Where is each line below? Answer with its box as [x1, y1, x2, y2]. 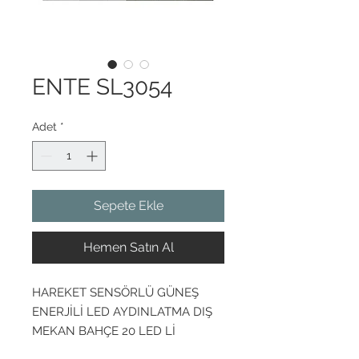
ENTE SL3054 [32, 74, 172, 100]
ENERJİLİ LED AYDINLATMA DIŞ [32, 305, 212, 319]
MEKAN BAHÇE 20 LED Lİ [32, 324, 175, 338]
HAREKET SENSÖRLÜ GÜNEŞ [32, 285, 199, 300]
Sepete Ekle [93, 198, 163, 213]
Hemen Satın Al [83, 240, 174, 255]
